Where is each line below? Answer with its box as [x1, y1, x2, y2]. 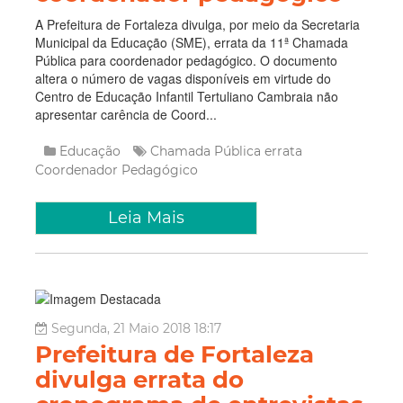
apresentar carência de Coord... [35, 105, 217, 123]
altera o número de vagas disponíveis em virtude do [35, 69, 331, 87]
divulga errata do [35, 365, 244, 394]
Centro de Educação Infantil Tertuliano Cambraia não [35, 87, 338, 105]
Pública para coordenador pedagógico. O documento [35, 51, 337, 69]
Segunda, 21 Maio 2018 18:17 [51, 320, 221, 336]
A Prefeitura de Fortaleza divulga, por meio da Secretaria [35, 15, 360, 33]
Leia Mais [108, 208, 184, 228]
